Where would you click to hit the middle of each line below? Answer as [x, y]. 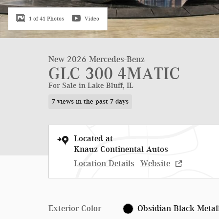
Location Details [104, 163]
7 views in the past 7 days [90, 101]
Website [155, 163]
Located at [93, 138]
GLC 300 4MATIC [114, 73]
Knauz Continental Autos [121, 149]
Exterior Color [75, 208]
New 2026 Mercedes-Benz [97, 59]
